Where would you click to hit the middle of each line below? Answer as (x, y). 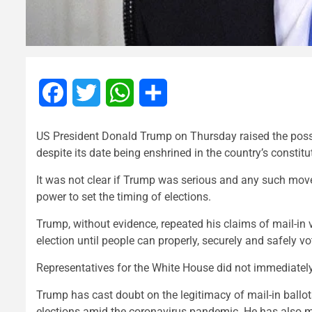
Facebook (91, 93)
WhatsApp (159, 93)
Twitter (117, 93)
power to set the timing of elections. (124, 197)
